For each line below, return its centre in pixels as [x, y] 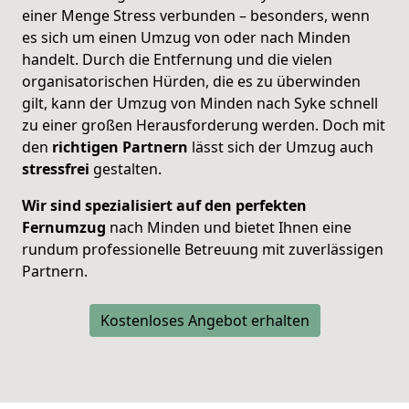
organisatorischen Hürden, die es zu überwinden [191, 81]
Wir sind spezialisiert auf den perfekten [164, 205]
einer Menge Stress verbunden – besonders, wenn [196, 15]
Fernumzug [64, 227]
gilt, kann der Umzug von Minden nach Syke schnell [200, 103]
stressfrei [56, 168]
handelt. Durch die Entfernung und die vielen [177, 59]
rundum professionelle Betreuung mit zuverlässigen [203, 249]
